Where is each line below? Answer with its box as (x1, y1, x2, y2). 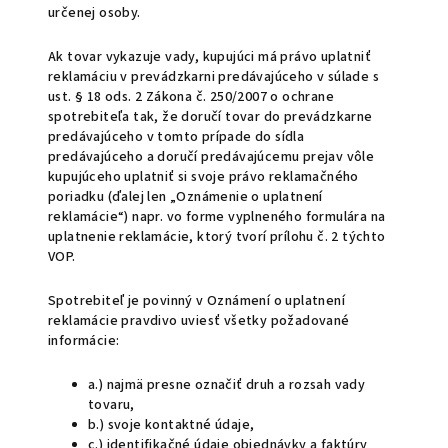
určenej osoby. (48, 3, 141, 23)
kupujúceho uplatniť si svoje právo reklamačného (48, 167, 359, 187)
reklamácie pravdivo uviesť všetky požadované (48, 311, 350, 331)
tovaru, (88, 395, 135, 415)
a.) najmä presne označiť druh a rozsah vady (88, 375, 366, 395)
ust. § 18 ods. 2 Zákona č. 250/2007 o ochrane (48, 87, 334, 107)
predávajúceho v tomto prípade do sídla (48, 127, 305, 147)
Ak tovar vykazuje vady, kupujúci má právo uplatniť (48, 47, 371, 67)
